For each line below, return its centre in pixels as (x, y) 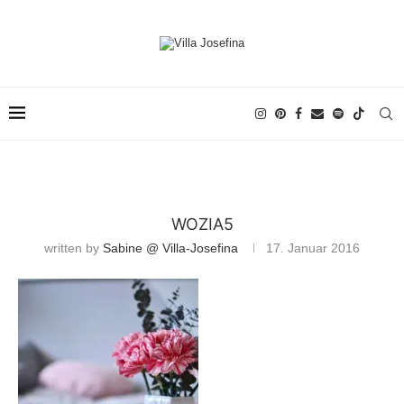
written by (73, 248)
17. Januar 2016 (313, 248)
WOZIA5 (202, 224)
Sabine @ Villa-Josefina (170, 248)
